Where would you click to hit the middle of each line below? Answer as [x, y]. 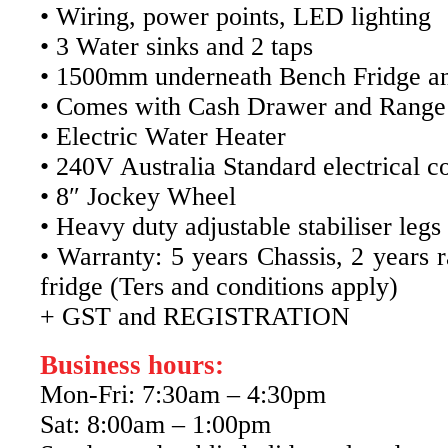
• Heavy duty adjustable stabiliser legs [240, 226]
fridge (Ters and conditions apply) [219, 286]
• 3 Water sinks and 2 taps [176, 46]
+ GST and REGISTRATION [195, 316]
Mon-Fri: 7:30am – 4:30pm [183, 394]
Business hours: [132, 364]
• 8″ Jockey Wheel [138, 196]
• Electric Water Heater [163, 136]
